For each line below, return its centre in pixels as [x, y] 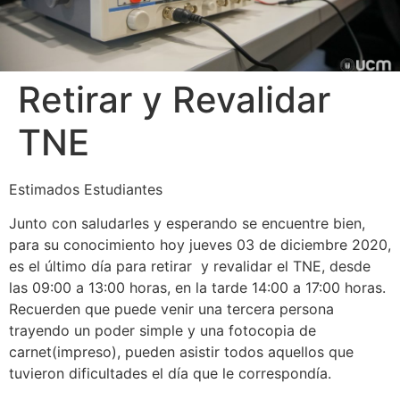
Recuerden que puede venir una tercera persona [171, 309]
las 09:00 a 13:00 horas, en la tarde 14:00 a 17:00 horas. [197, 288]
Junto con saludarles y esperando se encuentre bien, [187, 224]
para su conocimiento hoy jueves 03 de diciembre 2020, [200, 245]
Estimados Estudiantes [86, 189]
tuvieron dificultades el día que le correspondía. [170, 374]
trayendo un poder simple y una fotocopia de [162, 331]
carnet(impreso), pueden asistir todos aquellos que [181, 352]
